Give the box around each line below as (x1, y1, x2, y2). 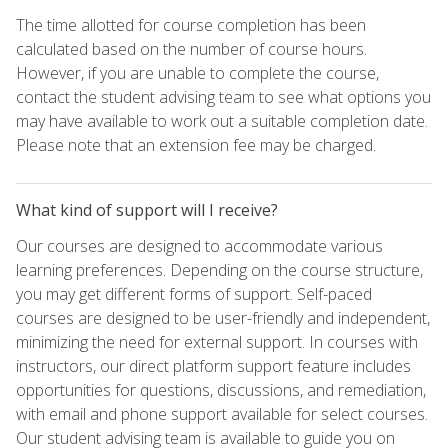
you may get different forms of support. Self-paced (16, 282, 372, 305)
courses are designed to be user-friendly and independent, (16, 306, 430, 329)
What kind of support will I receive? (16, 198, 278, 221)
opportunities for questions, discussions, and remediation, (16, 378, 426, 401)
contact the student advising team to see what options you (16, 85, 431, 108)
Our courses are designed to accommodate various (16, 234, 383, 257)
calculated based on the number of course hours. (16, 37, 367, 60)
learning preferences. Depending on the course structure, (16, 258, 423, 281)
